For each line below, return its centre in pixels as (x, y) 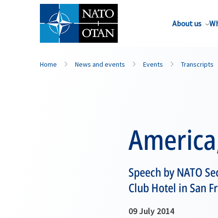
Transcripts (197, 64)
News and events (100, 64)
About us (187, 23)
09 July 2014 (151, 211)
